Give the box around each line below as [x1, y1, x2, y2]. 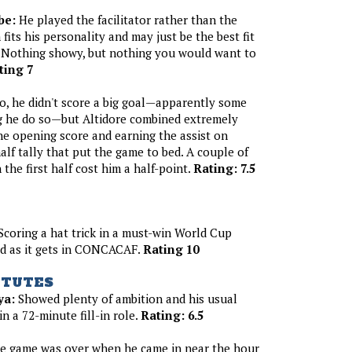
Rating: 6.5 [140, 306, 203, 323]
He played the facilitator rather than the [15, 11, 237, 27]
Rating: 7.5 [192, 159, 255, 176]
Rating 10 [142, 241, 199, 257]
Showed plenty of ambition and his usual [14, 290, 237, 306]
